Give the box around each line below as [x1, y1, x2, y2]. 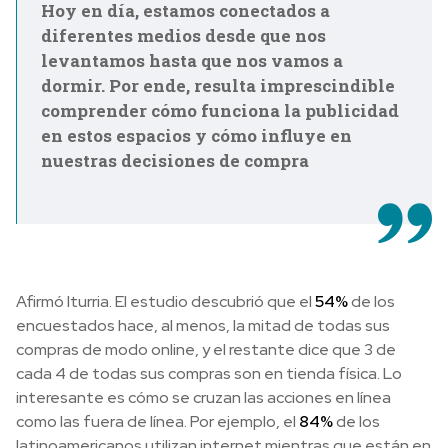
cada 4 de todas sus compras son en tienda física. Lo [16, 362, 402, 384]
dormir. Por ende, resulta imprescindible [41, 73, 395, 97]
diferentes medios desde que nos [41, 23, 326, 47]
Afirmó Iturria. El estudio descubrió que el [16, 290, 312, 312]
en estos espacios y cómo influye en [41, 123, 352, 147]
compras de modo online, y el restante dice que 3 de [16, 338, 396, 360]
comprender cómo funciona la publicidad [41, 98, 399, 122]
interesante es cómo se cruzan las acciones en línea [16, 386, 391, 408]
